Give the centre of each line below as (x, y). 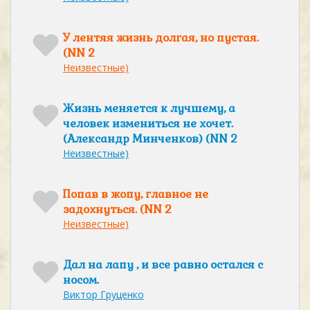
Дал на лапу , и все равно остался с (163, 265)
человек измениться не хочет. (148, 124)
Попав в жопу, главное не (136, 194)
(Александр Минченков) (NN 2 (150, 139)
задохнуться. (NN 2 (117, 209)
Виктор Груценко (103, 294)
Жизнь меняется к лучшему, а (149, 108)
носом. (81, 280)
